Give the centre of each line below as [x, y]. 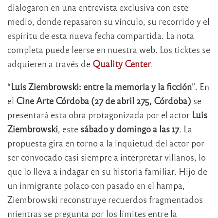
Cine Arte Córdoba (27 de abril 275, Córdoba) [104, 101]
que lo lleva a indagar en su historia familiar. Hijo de [107, 171]
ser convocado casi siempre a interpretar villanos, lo [107, 157]
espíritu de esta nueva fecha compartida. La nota [101, 36]
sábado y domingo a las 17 [130, 129]
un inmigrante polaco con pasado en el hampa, [96, 185]
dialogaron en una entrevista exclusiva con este [98, 7]
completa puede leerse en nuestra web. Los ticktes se [109, 50]
